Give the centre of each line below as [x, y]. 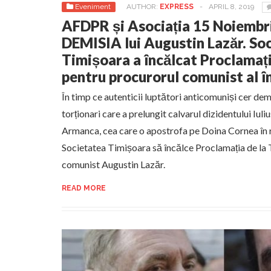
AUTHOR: [143, 7]
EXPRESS [177, 7]
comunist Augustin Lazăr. [113, 164]
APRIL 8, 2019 [231, 7]
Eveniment [93, 7]
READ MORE [84, 188]
